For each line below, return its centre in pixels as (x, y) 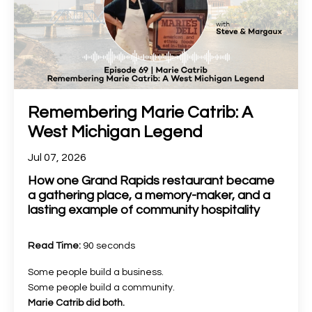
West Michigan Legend (115, 132)
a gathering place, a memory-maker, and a (149, 196)
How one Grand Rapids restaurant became (151, 181)
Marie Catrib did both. (76, 303)
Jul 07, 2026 (57, 158)
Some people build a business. (96, 273)
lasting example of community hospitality (144, 210)
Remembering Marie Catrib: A (140, 113)
